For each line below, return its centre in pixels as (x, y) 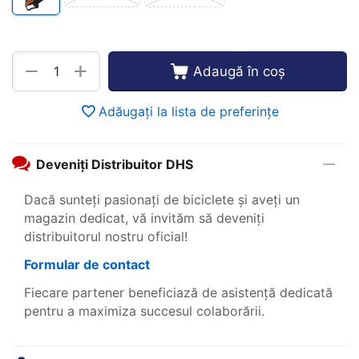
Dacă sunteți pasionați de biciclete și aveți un (162, 199)
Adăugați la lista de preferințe (189, 111)
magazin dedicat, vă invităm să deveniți (144, 218)
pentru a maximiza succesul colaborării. (144, 311)
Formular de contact (87, 264)
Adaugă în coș (239, 71)
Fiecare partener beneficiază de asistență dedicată (178, 292)
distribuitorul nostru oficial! (108, 236)
